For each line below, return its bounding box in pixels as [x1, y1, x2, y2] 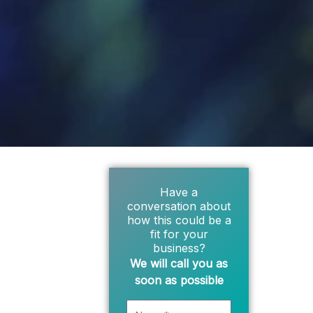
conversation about [127, 198, 231, 213]
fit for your [150, 226, 208, 241]
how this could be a [126, 212, 231, 227]
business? [152, 240, 205, 255]
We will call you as [130, 256, 228, 270]
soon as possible [134, 272, 224, 287]
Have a [160, 184, 198, 199]
